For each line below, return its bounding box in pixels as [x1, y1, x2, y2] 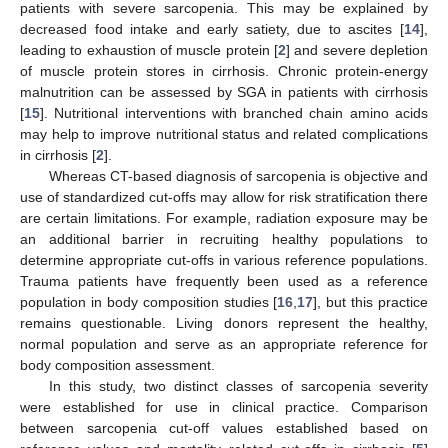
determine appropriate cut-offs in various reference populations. [20, 251, 428, 268]
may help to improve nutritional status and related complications [20, 125, 428, 142]
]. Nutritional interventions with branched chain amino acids [40, 104, 428, 121]
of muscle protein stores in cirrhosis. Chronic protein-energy [20, 62, 428, 79]
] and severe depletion [286, 41, 428, 58]
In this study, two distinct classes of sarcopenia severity [48, 377, 428, 394]
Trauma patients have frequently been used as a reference [20, 272, 428, 289]
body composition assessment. [20, 356, 215, 373]
